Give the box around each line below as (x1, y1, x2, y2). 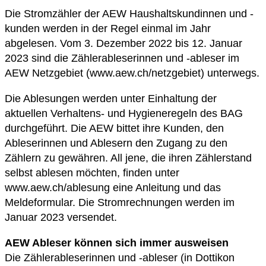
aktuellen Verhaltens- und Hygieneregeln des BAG (5, 107, 243, 119)
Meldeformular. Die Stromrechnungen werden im (5, 196, 235, 208)
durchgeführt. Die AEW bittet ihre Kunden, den (5, 122, 224, 134)
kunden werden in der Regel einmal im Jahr (5, 22, 211, 34)
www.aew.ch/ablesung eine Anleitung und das (5, 181, 221, 194)
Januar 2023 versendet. (5, 211, 117, 223)
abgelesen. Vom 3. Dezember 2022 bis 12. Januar (5, 37, 242, 49)
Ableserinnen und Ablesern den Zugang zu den (5, 137, 227, 149)
